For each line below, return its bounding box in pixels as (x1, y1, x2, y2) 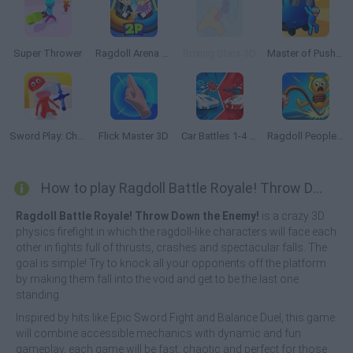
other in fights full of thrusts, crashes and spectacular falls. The (16, 241, 327, 254)
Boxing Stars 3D (183, 47, 256, 59)
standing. (16, 288, 61, 301)
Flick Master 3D (98, 130, 169, 142)
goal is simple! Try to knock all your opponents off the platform (16, 257, 326, 269)
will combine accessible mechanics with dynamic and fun (16, 327, 301, 340)
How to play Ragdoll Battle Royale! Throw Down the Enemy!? (313, 180, 322, 196)
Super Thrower (13, 47, 82, 59)
